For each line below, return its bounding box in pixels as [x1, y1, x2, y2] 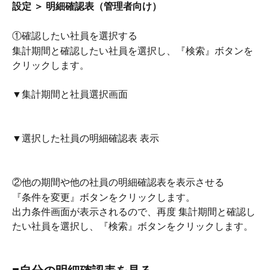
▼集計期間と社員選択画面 [12, 87, 128, 101]
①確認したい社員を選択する [12, 29, 137, 43]
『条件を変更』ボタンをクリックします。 [12, 190, 195, 204]
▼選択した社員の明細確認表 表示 [12, 131, 159, 145]
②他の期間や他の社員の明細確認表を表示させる [12, 175, 224, 189]
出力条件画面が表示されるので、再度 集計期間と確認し [12, 205, 256, 219]
